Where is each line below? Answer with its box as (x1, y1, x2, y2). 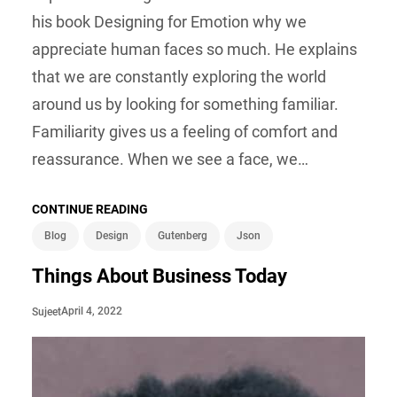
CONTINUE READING (32, 202, 148, 217)
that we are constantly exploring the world (32, 67, 326, 87)
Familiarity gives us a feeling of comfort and (32, 122, 338, 142)
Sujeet (32, 305, 61, 318)
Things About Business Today (32, 265, 287, 288)
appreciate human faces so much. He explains (32, 40, 357, 59)
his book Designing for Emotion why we (32, 12, 307, 32)
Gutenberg (158, 230, 207, 243)
